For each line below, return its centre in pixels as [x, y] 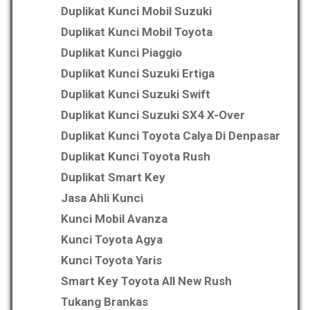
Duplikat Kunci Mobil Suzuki [136, 11]
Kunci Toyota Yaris [111, 260]
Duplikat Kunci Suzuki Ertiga [138, 73]
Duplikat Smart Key [113, 177]
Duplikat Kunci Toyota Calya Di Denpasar [171, 135]
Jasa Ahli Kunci [102, 198]
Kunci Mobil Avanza [114, 218]
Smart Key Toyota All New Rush [146, 281]
